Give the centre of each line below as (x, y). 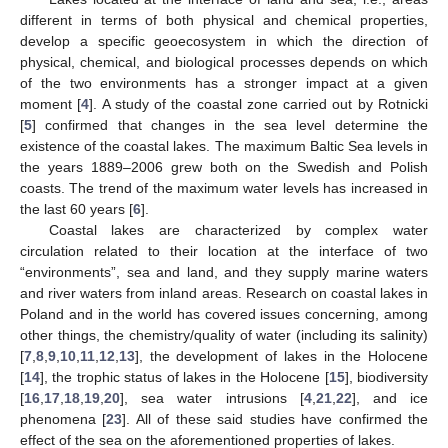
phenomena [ (63, 418)
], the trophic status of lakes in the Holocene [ (184, 376)
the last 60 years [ (76, 208)
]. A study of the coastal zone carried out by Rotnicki (259, 103)
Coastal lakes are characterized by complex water (238, 229)
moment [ (51, 103)
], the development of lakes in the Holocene (281, 355)
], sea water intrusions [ (212, 397)
